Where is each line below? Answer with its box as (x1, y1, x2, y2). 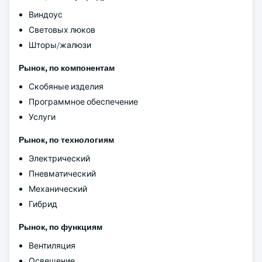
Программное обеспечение (29, 96, 138, 107)
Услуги (29, 112, 56, 122)
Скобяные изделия (29, 81, 104, 92)
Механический (29, 184, 87, 194)
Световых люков (29, 25, 95, 35)
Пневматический (29, 168, 96, 179)
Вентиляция (29, 240, 75, 251)
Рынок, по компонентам (19, 63, 115, 73)
